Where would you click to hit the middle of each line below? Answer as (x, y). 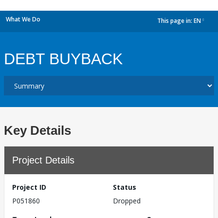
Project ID (29, 187)
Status (125, 187)
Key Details (37, 130)
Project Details (43, 160)
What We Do (23, 19)
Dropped (127, 201)
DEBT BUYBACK (63, 59)
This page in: (175, 21)
